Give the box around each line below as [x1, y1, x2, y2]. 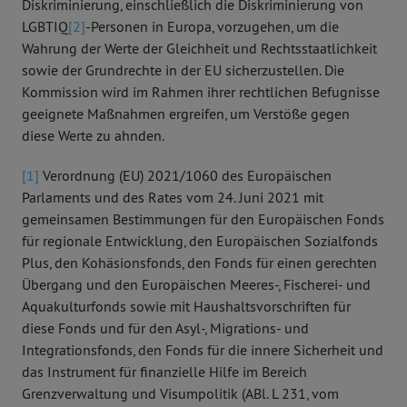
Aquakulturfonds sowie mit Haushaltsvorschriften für [22, 297, 351, 315]
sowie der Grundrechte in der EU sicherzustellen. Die [22, 61, 344, 79]
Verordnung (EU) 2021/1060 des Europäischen [39, 166, 332, 184]
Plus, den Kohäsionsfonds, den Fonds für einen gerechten [22, 253, 377, 272]
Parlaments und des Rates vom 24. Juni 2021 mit [22, 188, 323, 206]
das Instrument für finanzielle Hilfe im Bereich [22, 362, 307, 381]
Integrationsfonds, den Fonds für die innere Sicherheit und [22, 341, 383, 359]
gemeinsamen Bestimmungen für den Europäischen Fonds [22, 210, 384, 228]
